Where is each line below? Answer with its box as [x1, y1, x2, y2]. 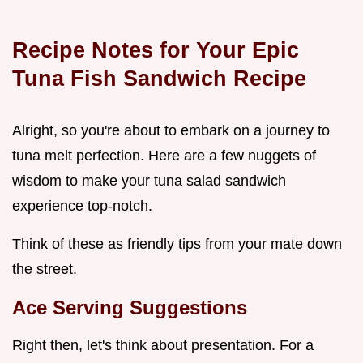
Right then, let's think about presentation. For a [12, 337, 314, 354]
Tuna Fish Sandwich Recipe [12, 66, 306, 92]
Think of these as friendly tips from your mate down [12, 236, 342, 253]
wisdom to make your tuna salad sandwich [12, 173, 286, 190]
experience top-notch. [12, 198, 152, 215]
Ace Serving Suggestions [12, 297, 247, 319]
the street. [12, 261, 77, 278]
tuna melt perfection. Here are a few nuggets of [12, 147, 316, 164]
